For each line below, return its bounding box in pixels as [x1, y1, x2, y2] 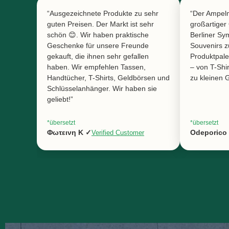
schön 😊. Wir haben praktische [47, 30, 149, 39]
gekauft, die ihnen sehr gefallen [47, 52, 149, 60]
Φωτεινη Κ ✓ [47, 128, 91, 136]
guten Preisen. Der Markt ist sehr [47, 19, 154, 28]
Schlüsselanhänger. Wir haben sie [47, 84, 157, 93]
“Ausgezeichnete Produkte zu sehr [47, 9, 158, 17]
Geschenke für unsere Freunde [47, 41, 149, 50]
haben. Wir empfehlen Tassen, [47, 62, 146, 71]
